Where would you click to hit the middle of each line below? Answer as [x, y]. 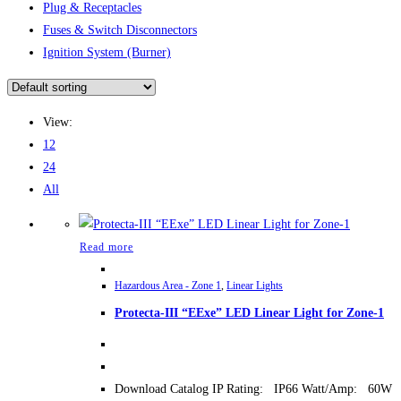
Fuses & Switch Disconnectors [120, 30]
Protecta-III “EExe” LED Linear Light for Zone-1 [249, 312]
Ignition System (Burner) [107, 53]
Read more [107, 247]
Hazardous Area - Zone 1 [168, 286]
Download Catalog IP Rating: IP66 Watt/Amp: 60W [253, 388]
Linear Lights [255, 286]
